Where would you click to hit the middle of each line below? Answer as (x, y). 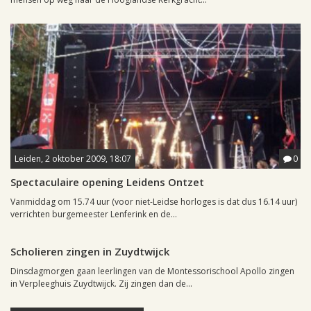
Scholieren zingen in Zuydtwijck (90, 251)
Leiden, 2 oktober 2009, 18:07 (73, 159)
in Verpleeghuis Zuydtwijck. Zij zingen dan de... (101, 284)
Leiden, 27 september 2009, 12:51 (81, 228)
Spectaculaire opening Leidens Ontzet (107, 182)
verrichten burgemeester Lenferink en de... (94, 214)
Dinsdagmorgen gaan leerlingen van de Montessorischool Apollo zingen (152, 271)
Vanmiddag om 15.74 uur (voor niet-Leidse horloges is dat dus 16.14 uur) (154, 202)
